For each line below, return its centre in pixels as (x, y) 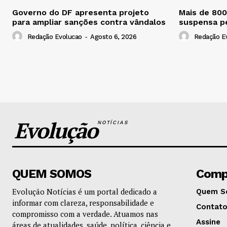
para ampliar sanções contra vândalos (89, 22)
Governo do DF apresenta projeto (81, 13)
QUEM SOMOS (52, 174)
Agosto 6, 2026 (113, 37)
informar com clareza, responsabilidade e (83, 203)
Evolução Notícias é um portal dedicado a (85, 192)
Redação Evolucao (54, 37)
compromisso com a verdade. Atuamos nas (85, 214)
